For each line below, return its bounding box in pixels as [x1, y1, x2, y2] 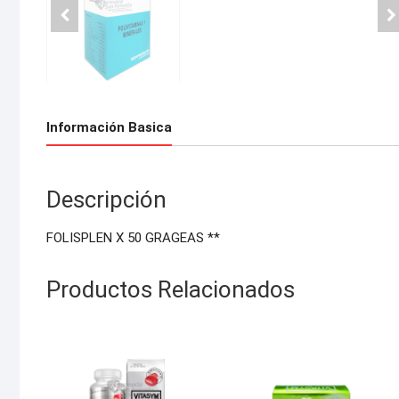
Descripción [46, 186, 167, 214]
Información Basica [46, 118, 172, 135]
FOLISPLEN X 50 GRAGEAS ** [46, 230, 220, 247]
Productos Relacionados [46, 276, 295, 304]
